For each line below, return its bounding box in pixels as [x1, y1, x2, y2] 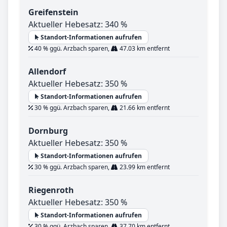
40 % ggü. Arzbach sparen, [33, 44, 111, 53]
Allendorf [28, 66, 66, 78]
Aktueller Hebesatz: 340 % [28, 19, 127, 30]
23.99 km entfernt [118, 163, 170, 172]
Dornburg [28, 125, 68, 137]
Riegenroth [28, 184, 74, 196]
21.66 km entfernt [118, 103, 170, 112]
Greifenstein [28, 7, 79, 18]
